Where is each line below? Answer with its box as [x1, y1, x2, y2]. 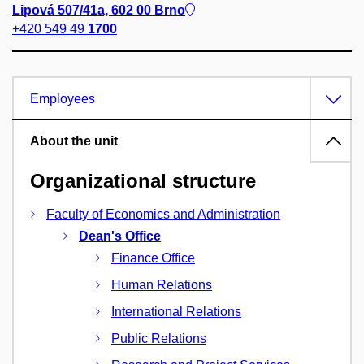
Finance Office [111, 251, 195, 266]
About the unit [30, 133, 118, 148]
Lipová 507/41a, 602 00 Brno [12, 2, 185, 17]
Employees [30, 91, 95, 106]
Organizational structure [30, 169, 256, 192]
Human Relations [111, 278, 212, 292]
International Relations [111, 305, 241, 319]
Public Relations [111, 331, 206, 346]
